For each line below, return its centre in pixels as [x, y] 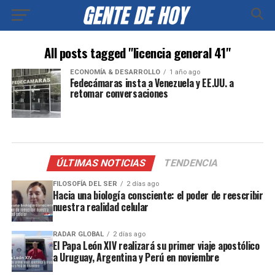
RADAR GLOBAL [78, 234]
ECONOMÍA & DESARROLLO [115, 72]
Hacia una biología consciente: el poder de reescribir [158, 195]
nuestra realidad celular [100, 207]
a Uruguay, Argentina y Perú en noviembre [136, 257]
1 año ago [184, 72]
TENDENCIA [192, 163]
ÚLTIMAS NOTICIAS [102, 163]
